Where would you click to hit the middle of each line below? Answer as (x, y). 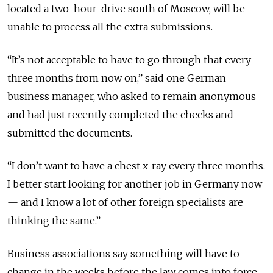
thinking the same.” (54, 220)
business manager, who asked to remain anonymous (132, 96)
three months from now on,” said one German (117, 78)
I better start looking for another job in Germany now (135, 184)
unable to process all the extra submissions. (111, 27)
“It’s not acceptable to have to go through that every (129, 59)
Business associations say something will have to (123, 253)
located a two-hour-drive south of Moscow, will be (126, 8)
